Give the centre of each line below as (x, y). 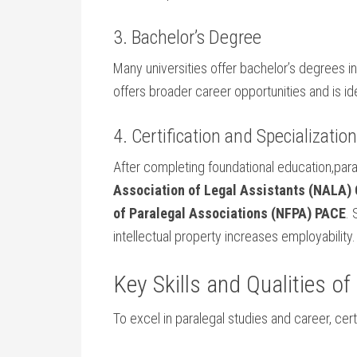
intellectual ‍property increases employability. (234, 236)
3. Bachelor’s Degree (187, 37)
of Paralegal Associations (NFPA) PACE (229, 213)
